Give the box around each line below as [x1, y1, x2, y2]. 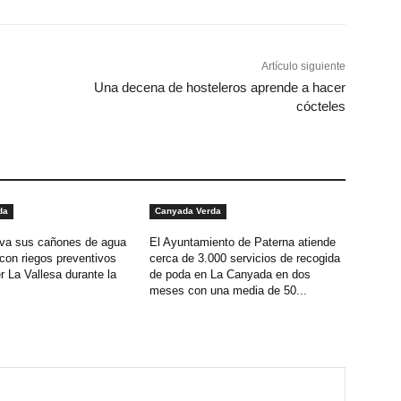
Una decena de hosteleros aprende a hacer [93, 80, 346, 96]
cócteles [295, 98, 346, 115]
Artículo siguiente [260, 60, 346, 73]
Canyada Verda [155, 206, 222, 217]
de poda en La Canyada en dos [149, 268, 311, 282]
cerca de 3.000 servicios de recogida [149, 252, 341, 266]
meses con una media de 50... [149, 284, 308, 298]
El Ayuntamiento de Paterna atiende [149, 235, 337, 250]
